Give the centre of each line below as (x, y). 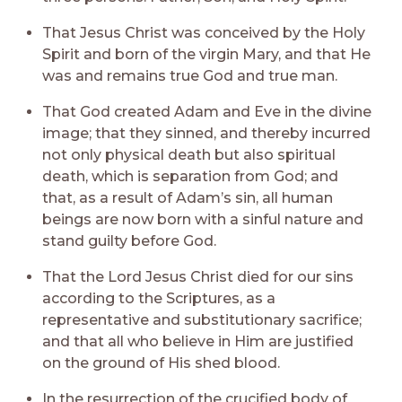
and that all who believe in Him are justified (198, 341)
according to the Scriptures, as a (159, 298)
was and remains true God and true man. (190, 75)
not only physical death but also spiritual (189, 154)
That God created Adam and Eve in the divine (207, 111)
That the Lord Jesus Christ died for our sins (198, 276)
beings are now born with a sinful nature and (203, 219)
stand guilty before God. (130, 240)
